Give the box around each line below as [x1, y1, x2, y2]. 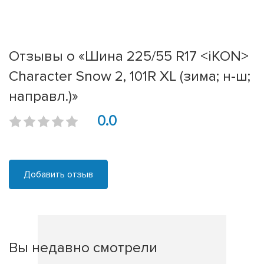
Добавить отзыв [24, 169, 93, 181]
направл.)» [9, 87, 78, 105]
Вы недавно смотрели [9, 239, 157, 257]
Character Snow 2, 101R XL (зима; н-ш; [9, 67, 250, 85]
